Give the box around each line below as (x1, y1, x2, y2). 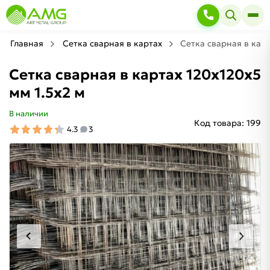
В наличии (9, 108, 48, 119)
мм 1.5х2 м (9, 84, 85, 102)
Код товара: (194, 117, 244, 128)
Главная (10, 38, 43, 49)
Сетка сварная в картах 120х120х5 (9, 66, 261, 84)
